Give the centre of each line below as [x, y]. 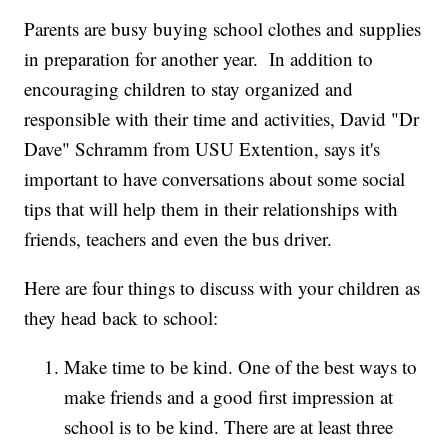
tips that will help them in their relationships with [211, 209]
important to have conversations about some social [215, 179]
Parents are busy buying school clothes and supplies [223, 29]
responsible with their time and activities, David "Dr [222, 119]
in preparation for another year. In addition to [199, 59]
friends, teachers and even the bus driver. [178, 239]
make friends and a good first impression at [229, 397]
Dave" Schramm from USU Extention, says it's [202, 149]
